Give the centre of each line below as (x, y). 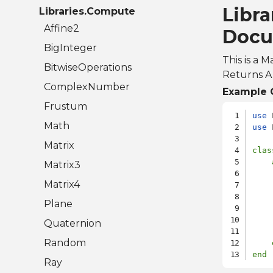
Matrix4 (62, 185)
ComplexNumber (87, 87)
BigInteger (70, 48)
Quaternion (73, 224)
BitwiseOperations (88, 68)
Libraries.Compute (87, 12)
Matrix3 (62, 165)
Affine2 (62, 29)
